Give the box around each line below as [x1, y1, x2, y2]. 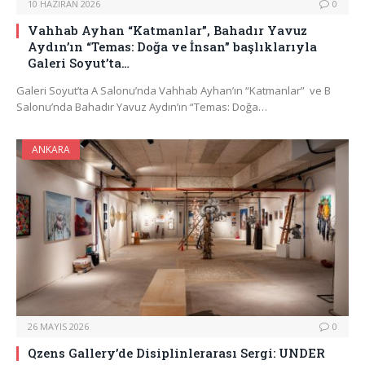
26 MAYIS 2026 [28, 320, 89, 333]
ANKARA [32, 143, 70, 157]
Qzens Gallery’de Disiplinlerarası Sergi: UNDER [28, 345, 325, 362]
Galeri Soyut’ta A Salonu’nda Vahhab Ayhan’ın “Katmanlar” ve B [16, 83, 331, 99]
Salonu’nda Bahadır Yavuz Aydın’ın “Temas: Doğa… [16, 99, 267, 115]
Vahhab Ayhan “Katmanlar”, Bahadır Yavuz [28, 22, 307, 39]
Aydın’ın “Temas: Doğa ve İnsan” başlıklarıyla [28, 38, 317, 55]
